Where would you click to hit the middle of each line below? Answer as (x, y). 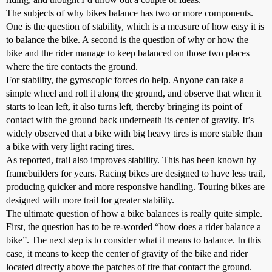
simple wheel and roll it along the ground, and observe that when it (134, 93)
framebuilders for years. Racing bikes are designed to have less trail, (136, 173)
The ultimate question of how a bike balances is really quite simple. (134, 213)
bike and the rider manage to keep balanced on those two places (128, 53)
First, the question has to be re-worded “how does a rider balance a (134, 227)
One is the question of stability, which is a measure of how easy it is (135, 26)
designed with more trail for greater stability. (90, 200)
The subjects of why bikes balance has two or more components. (130, 13)
